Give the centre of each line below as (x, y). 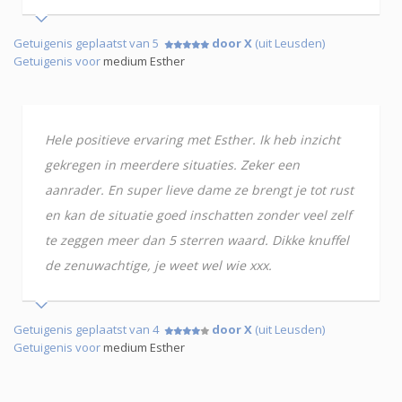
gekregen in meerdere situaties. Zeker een (172, 164)
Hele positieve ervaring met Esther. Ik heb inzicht (192, 139)
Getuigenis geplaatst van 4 (89, 329)
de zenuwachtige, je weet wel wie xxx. (158, 265)
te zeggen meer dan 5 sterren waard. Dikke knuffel (197, 240)
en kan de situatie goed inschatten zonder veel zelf (198, 214)
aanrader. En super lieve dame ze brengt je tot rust (199, 189)
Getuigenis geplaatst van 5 (89, 43)
